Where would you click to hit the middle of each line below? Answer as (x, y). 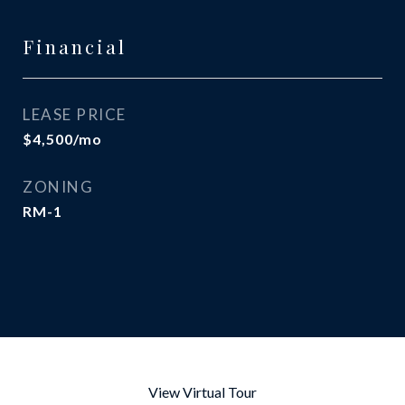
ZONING (58, 187)
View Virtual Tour (202, 392)
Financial (75, 46)
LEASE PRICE (75, 114)
